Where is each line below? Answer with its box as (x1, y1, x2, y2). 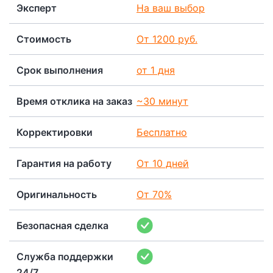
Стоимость (16, 33, 71, 46)
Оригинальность (16, 188, 97, 201)
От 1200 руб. (136, 33, 197, 46)
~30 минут (136, 95, 188, 108)
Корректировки (16, 126, 93, 139)
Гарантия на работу (16, 157, 112, 170)
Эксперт (16, 2, 57, 15)
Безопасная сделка (16, 219, 108, 232)
